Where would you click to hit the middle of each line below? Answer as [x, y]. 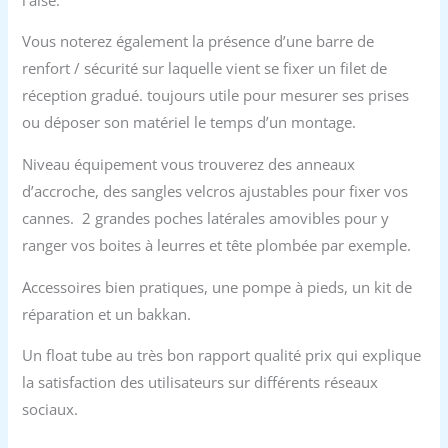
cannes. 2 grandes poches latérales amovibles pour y [206, 217]
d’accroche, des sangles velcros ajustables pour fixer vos [215, 190]
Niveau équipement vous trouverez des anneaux [189, 163]
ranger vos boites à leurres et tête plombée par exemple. [217, 244]
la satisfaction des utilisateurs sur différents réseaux [200, 382]
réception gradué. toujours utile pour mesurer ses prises [216, 95]
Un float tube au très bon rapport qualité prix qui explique [222, 355]
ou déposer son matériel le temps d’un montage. [189, 122]
